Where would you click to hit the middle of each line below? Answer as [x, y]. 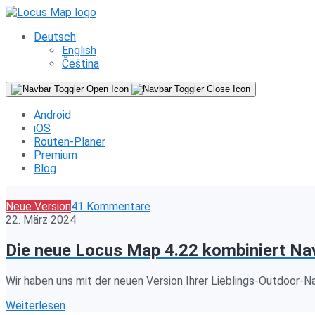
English [79, 50]
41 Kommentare [111, 206]
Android [52, 115]
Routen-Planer [70, 142]
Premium [56, 155]
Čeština [81, 64]
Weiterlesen [36, 305]
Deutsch [55, 37]
